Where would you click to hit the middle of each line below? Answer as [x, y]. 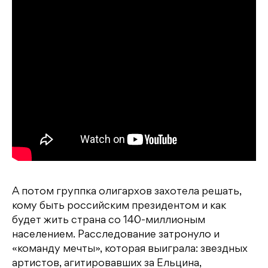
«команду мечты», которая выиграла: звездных [130, 250]
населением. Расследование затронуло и [116, 235]
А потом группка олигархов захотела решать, [127, 192]
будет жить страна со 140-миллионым [109, 221]
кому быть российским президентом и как [119, 207]
